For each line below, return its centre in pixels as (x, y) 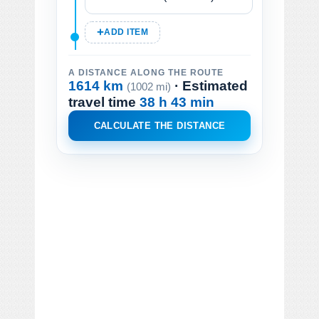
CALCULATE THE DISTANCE (159, 125)
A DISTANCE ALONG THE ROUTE (146, 72)
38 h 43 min (177, 102)
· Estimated (209, 85)
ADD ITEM (126, 32)
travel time (104, 102)
